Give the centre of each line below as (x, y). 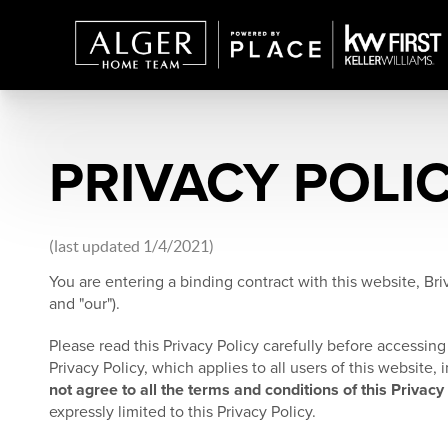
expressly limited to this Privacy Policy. (182, 412)
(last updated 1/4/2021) (131, 246)
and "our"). (84, 304)
